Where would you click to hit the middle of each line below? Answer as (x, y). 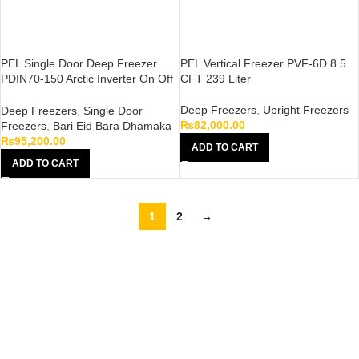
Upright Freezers (305, 109)
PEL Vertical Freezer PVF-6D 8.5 (263, 63)
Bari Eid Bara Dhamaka (112, 125)
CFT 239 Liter (215, 78)
